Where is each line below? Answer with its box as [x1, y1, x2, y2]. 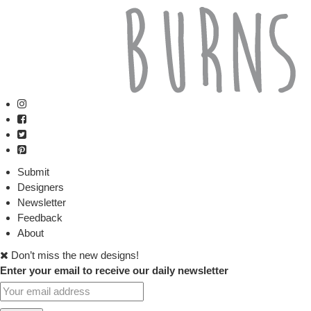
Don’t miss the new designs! [11, 249, 139, 261]
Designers [17, 181, 64, 193]
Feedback [17, 212, 62, 224]
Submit [17, 166, 49, 178]
